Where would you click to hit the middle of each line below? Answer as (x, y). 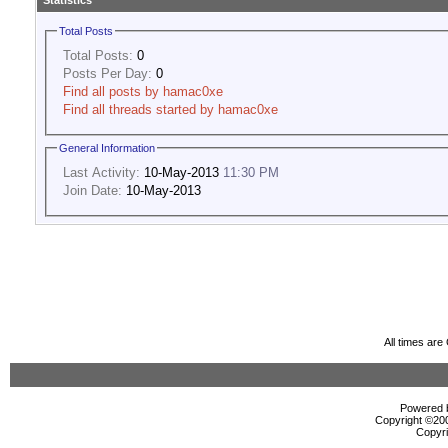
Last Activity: (101, 172)
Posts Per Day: (107, 73)
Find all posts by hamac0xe (143, 91)
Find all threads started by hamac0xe (170, 109)
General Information (107, 148)
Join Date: (92, 190)
